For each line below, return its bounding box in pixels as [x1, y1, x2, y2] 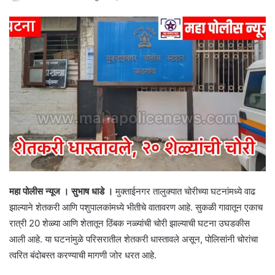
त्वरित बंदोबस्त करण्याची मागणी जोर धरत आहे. [9, 249, 157, 261]
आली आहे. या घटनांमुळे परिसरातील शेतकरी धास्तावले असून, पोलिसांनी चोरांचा [9, 233, 258, 245]
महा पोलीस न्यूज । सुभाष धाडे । [9, 185, 113, 197]
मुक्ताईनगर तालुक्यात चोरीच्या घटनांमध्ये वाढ [113, 185, 255, 197]
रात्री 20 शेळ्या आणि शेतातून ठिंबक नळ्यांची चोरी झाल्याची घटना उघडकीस [9, 217, 250, 229]
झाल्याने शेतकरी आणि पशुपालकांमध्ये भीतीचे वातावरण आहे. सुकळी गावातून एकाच [9, 201, 263, 213]
